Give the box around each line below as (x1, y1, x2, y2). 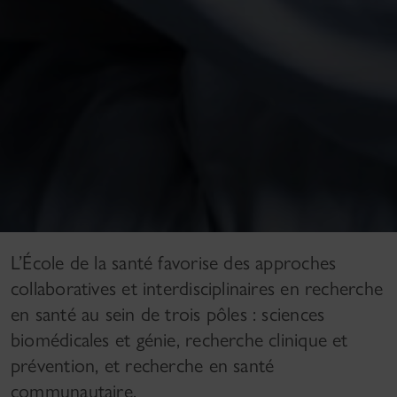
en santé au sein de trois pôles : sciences (11, 302, 325, 326)
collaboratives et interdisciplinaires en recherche (11, 276, 384, 300)
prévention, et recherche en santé (11, 354, 275, 378)
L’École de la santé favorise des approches (11, 251, 337, 275)
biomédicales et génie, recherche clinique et (11, 328, 348, 352)
